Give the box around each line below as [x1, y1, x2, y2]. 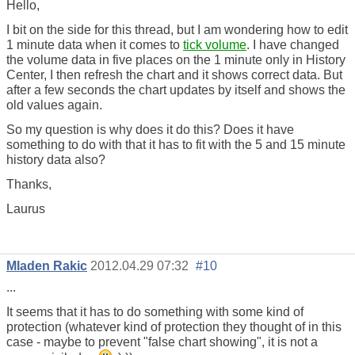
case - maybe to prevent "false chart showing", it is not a [6, 334, 318, 349]
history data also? [6, 152, 105, 166]
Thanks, [6, 177, 52, 191]
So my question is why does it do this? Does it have [6, 122, 294, 136]
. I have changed [246, 37, 339, 52]
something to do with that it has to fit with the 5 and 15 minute [6, 137, 345, 151]
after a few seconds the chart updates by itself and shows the [6, 82, 345, 97]
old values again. [6, 97, 102, 112]
